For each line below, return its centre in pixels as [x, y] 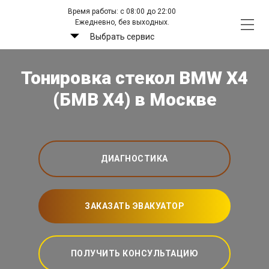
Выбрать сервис [122, 37]
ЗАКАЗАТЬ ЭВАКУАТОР [134, 206]
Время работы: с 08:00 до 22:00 [122, 11]
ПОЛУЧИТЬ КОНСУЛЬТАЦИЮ [134, 254]
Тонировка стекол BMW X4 [134, 78]
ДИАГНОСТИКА [134, 159]
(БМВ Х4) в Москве [134, 100]
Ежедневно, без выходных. [122, 22]
